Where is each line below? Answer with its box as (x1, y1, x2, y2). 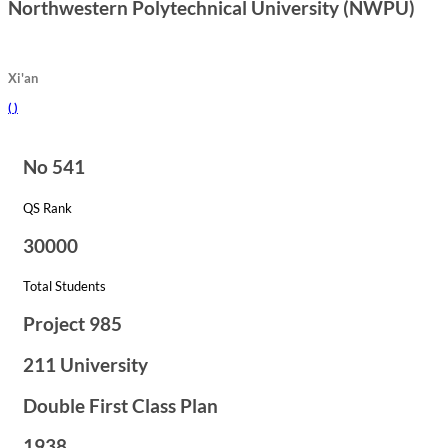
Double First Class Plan (23, 394, 218, 417)
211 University (23, 353, 148, 376)
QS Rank (23, 200, 72, 217)
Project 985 (23, 313, 122, 336)
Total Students (23, 278, 106, 295)
